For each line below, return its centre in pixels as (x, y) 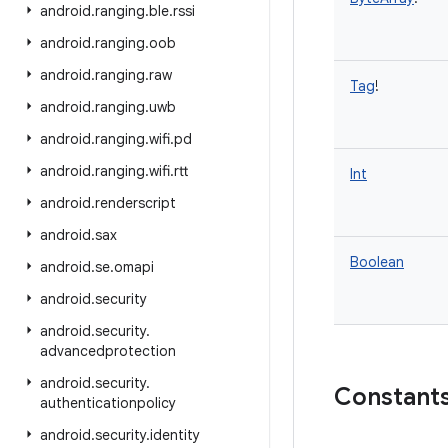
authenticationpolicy (108, 403)
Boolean (377, 262)
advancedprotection (108, 351)
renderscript (135, 203)
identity (175, 435)
